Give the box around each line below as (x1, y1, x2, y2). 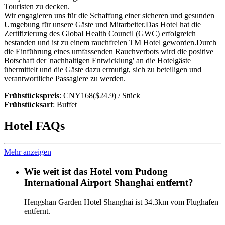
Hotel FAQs (4, 119, 65, 133)
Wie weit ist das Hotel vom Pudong (24, 166, 168, 177)
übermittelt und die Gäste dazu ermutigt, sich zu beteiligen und (4, 65, 201, 74)
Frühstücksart (4, 100, 53, 109)
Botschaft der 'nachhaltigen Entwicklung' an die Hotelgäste (4, 56, 191, 65)
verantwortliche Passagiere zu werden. (4, 74, 126, 83)
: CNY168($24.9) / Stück (59, 91, 140, 100)
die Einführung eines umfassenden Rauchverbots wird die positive (4, 47, 213, 56)
